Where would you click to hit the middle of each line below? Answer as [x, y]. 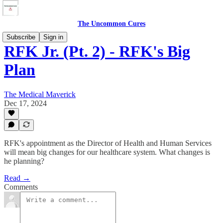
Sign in [53, 37]
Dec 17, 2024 [25, 103]
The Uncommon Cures [111, 24]
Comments [21, 187]
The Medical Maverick [40, 94]
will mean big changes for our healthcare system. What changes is [107, 152]
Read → [17, 178]
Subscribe [21, 37]
